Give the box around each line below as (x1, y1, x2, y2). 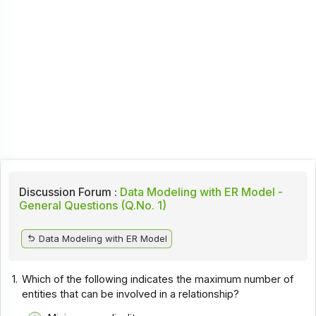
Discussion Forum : (18, 184, 117, 199)
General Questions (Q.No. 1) (18, 197, 166, 212)
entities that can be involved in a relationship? (22, 287, 240, 300)
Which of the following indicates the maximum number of (22, 272, 294, 286)
